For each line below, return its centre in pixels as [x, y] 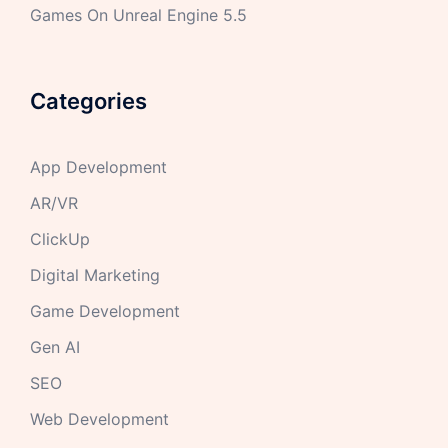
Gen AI [55, 346]
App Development [98, 166]
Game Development [105, 310]
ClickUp [60, 238]
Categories [88, 100]
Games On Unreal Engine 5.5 [138, 14]
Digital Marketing [95, 274]
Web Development [99, 418]
